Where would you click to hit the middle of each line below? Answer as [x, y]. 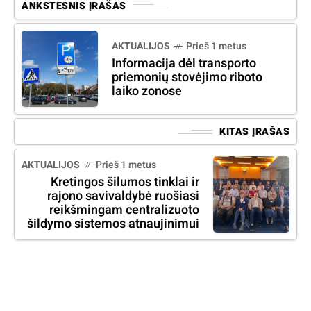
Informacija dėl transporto [184, 64]
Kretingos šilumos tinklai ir [125, 183]
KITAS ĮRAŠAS [254, 132]
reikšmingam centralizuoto [124, 210]
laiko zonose [147, 92]
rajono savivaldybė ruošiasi [123, 196]
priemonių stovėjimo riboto [187, 78]
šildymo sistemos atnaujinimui [113, 224]
